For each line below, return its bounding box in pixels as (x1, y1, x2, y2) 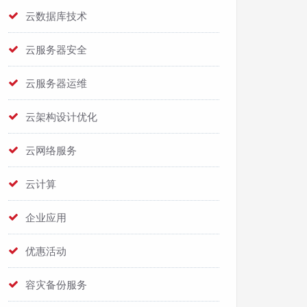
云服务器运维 (25, 76, 87, 90)
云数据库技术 (25, 9, 87, 23)
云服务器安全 (25, 42, 87, 56)
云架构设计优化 (25, 110, 97, 123)
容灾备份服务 (25, 278, 87, 291)
